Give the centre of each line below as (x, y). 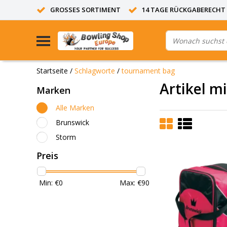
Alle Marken (75, 107)
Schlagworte (95, 70)
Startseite (52, 70)
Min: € (49, 183)
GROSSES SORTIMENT (83, 10)
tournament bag (148, 70)
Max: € (130, 183)
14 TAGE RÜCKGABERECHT (184, 10)
